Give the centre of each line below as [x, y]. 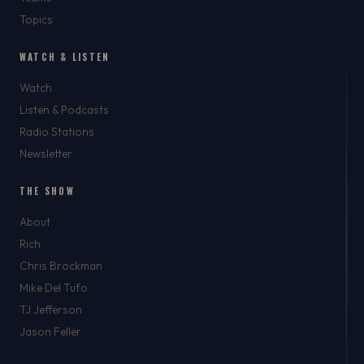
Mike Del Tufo [54, 288]
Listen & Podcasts [64, 110]
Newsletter [46, 154]
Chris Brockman [61, 266]
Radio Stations [57, 132]
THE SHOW [47, 191]
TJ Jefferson [51, 310]
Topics [36, 19]
